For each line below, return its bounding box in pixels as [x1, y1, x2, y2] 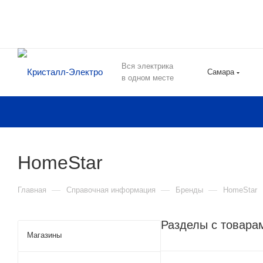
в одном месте [122, 73, 174, 82]
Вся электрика [122, 62, 173, 70]
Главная [18, 186, 46, 194]
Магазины [27, 231, 62, 240]
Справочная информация [66, 186, 156, 194]
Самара [207, 68, 234, 76]
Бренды [176, 186, 203, 194]
